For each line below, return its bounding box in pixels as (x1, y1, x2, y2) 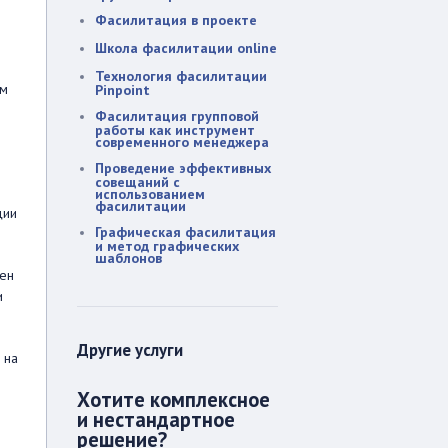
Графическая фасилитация (95, 223, 276, 241)
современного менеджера (95, 133, 269, 150)
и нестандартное (77, 406, 235, 433)
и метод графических (95, 237, 239, 254)
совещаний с (95, 173, 180, 190)
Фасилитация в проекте (95, 11, 257, 29)
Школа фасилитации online (95, 39, 277, 57)
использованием (95, 185, 205, 202)
